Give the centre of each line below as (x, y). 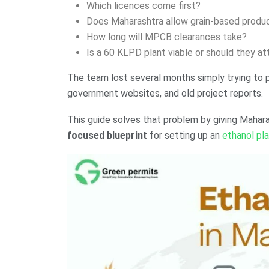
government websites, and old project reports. (165, 94)
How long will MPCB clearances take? (167, 37)
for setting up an (185, 136)
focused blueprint (107, 136)
